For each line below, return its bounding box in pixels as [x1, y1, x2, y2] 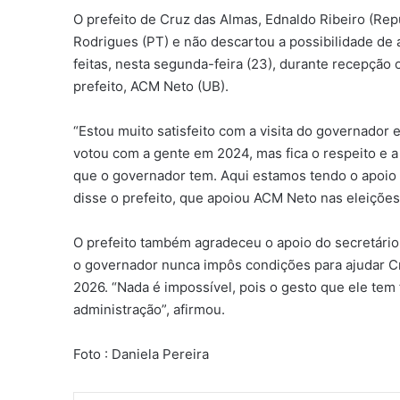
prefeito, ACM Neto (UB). [73, 77, 229, 95]
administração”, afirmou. [73, 300, 226, 318]
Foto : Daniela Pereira [73, 345, 210, 362]
